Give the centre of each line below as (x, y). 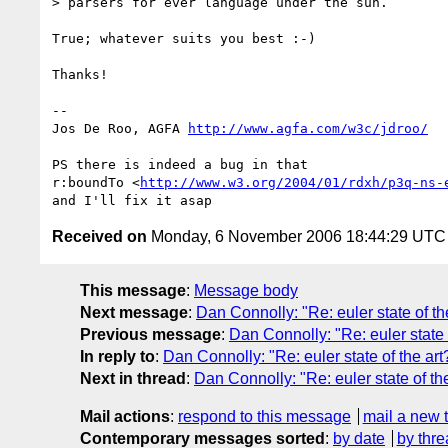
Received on (99, 236)
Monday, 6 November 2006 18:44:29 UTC (296, 236)
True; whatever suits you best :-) (184, 38)
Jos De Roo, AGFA (120, 128)
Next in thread (133, 378)
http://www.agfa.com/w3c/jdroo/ (308, 128)
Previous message (150, 334)
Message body (246, 290)
